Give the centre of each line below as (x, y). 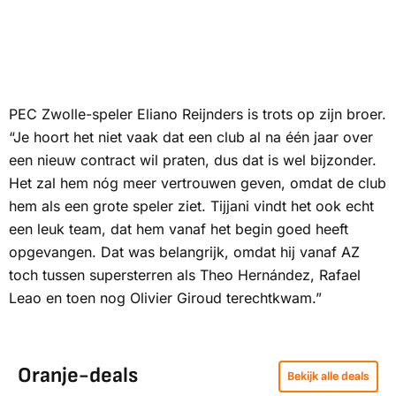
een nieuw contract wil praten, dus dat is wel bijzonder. (193, 160)
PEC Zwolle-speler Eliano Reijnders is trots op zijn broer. (198, 114)
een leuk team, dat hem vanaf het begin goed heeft (179, 229)
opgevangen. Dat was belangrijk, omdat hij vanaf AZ (184, 252)
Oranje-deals (78, 376)
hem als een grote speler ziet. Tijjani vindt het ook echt (191, 206)
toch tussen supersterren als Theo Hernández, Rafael (185, 275)
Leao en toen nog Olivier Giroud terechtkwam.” (165, 298)
